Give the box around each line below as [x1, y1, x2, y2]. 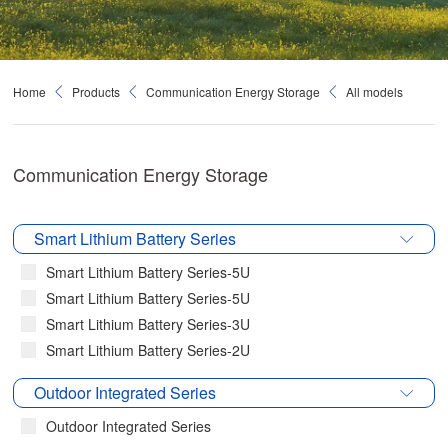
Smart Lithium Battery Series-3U [46, 314, 251, 334]
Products [72, 83, 121, 100]
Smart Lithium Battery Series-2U [46, 340, 251, 360]
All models [346, 83, 404, 100]
